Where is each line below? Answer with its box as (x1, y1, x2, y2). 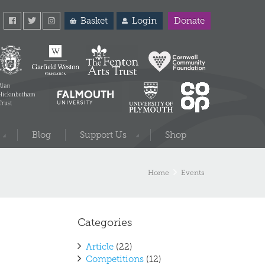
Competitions (86, 254, 144, 264)
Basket (80, 16, 108, 25)
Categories (77, 216, 132, 228)
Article (86, 242, 114, 251)
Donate (174, 16, 205, 25)
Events (181, 168, 205, 177)
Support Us (80, 130, 127, 140)
